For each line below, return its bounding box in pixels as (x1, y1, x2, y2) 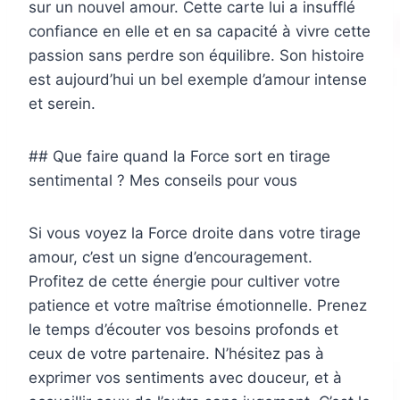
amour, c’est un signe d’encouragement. (29, 248, 312, 267)
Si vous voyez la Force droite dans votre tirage (29, 224, 361, 243)
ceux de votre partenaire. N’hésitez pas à (29, 345, 324, 363)
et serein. (29, 95, 96, 113)
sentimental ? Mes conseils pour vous (29, 171, 297, 190)
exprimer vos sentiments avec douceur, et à (29, 369, 342, 387)
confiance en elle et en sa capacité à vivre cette (29, 22, 371, 41)
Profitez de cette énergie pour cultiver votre (29, 272, 340, 291)
